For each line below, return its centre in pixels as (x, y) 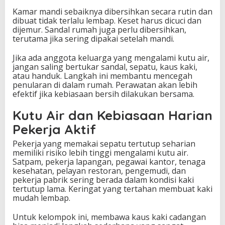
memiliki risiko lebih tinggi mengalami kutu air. (100, 153)
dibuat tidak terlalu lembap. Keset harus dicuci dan (107, 21)
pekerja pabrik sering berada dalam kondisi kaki (103, 180)
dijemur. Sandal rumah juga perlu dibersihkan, (99, 30)
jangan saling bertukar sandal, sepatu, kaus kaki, (105, 67)
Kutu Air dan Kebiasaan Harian (113, 116)
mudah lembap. (41, 198)
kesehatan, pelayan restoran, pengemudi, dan (99, 171)
